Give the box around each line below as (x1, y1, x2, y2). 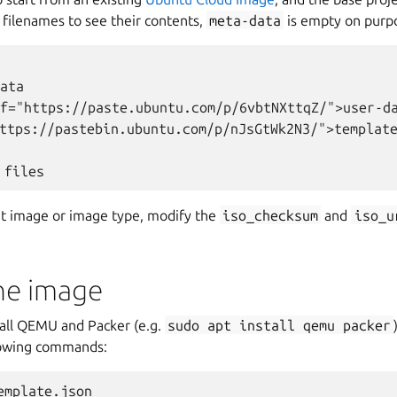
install (239, 316, 296, 333)
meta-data (209, 12, 282, 28)
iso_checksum (222, 206, 319, 223)
